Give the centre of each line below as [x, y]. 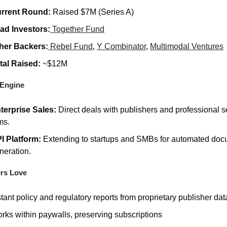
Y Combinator [121, 46]
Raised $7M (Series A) [93, 12]
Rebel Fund [70, 46]
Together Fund [77, 29]
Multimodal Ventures [187, 46]
